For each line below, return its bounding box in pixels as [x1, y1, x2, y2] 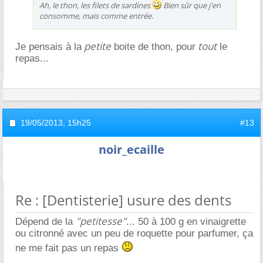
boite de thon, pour [111, 41, 195, 52]
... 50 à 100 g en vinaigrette [126, 215, 246, 227]
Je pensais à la [15, 41, 82, 52]
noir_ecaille [99, 141, 164, 157]
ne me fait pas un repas [15, 242, 122, 254]
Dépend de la [15, 215, 76, 227]
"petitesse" [76, 214, 126, 228]
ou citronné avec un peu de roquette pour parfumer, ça [15, 227, 253, 239]
